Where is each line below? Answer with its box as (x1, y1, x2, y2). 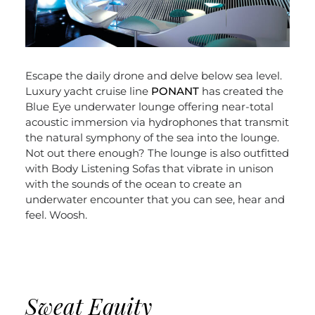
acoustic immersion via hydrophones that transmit (25, 115, 289, 129)
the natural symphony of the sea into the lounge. (25, 131, 279, 145)
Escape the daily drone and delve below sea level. (25, 69, 282, 83)
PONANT (150, 84, 199, 98)
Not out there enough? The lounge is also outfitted (25, 146, 289, 160)
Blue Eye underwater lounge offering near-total (25, 100, 274, 114)
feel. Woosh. (25, 208, 87, 222)
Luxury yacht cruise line (25, 84, 151, 98)
